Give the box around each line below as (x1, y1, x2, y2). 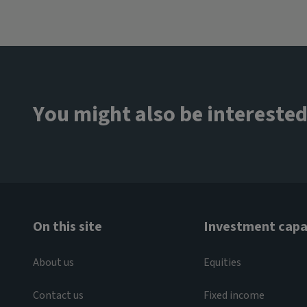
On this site (33, 217, 102, 236)
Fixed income (203, 287, 265, 303)
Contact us (33, 287, 84, 303)
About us (33, 254, 74, 270)
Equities (203, 254, 241, 270)
